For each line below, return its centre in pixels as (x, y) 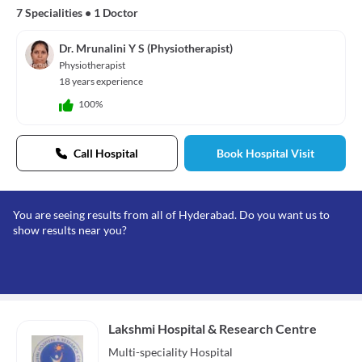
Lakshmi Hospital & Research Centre (213, 328)
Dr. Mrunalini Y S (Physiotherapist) (146, 48)
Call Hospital (106, 153)
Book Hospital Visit (265, 153)
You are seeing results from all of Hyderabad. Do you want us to (171, 214)
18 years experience (101, 81)
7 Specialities (49, 12)
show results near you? (70, 229)
